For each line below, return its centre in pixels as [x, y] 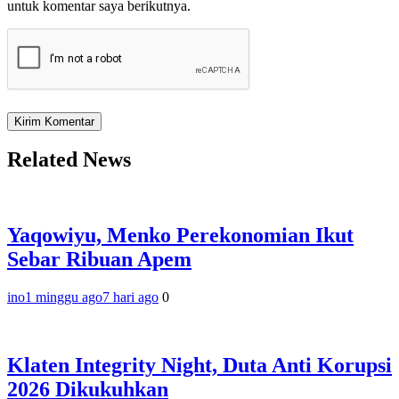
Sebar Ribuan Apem [99, 260]
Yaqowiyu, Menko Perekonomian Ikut [180, 236]
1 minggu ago [64, 297]
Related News [69, 160]
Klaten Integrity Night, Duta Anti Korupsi [199, 366]
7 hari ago [130, 297]
